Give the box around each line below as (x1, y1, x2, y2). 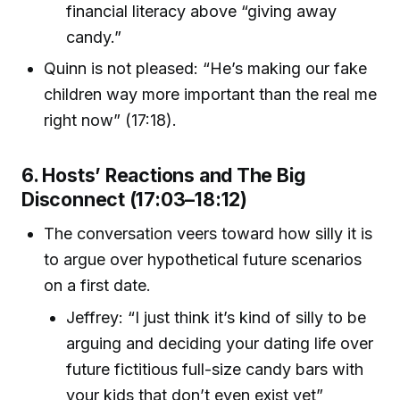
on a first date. (44, 275, 152, 295)
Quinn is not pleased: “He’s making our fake (44, 58, 368, 78)
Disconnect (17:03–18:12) (21, 187, 247, 211)
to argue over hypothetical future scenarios (44, 249, 362, 269)
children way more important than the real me (44, 84, 378, 104)
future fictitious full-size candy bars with (66, 359, 364, 379)
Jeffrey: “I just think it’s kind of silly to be (66, 307, 367, 327)
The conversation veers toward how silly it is (44, 223, 373, 243)
